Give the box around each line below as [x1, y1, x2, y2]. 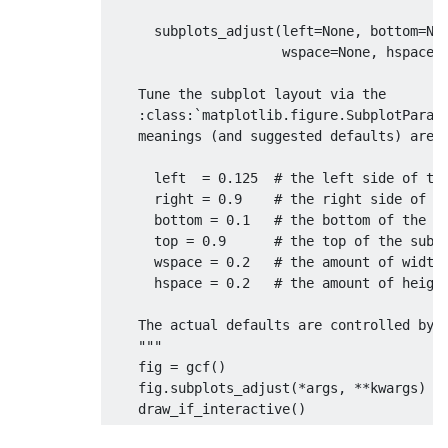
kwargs [370, 380, 418, 397]
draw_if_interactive [106, 401, 290, 418]
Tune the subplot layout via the [106, 86, 386, 103]
